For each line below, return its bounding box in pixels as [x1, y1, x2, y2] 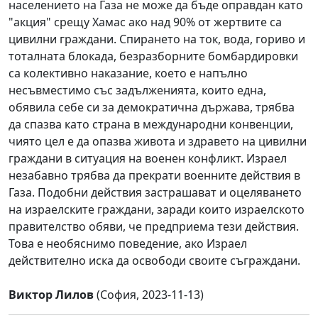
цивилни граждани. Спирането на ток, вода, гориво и [9, 31, 305, 47]
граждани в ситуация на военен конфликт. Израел [9, 150, 287, 166]
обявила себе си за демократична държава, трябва [9, 99, 295, 115]
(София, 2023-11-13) [94, 286, 204, 302]
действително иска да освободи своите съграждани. [9, 252, 300, 268]
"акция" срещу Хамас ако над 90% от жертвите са [9, 13, 282, 30]
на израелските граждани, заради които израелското [9, 201, 305, 217]
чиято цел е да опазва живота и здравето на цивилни [9, 133, 307, 149]
